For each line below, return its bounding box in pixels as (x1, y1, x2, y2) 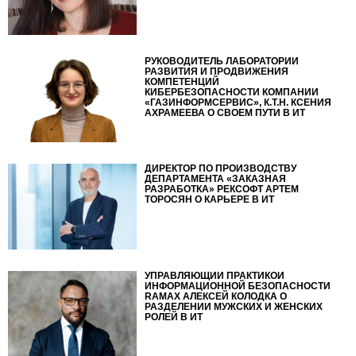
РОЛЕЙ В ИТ (145, 311, 203, 323)
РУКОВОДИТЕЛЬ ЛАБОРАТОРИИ (145, 55, 300, 67)
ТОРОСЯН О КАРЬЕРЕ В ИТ (145, 193, 275, 205)
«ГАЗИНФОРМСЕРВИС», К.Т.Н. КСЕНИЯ (145, 96, 332, 108)
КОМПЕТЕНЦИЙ (145, 75, 220, 87)
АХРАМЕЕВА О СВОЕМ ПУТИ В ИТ (145, 106, 306, 118)
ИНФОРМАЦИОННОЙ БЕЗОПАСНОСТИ (145, 280, 331, 292)
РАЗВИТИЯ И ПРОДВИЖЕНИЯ (145, 65, 289, 77)
